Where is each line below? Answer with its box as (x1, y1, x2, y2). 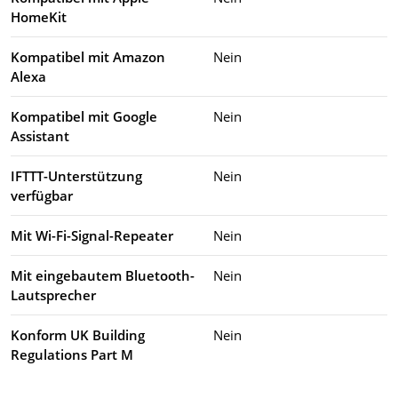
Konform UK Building (11, 325, 145, 344)
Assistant (11, 126, 69, 145)
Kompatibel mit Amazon (11, 47, 165, 66)
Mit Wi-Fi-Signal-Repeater (11, 226, 173, 244)
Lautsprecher (11, 285, 96, 304)
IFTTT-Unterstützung (11, 166, 142, 185)
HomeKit (11, 7, 67, 26)
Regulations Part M (11, 345, 133, 363)
